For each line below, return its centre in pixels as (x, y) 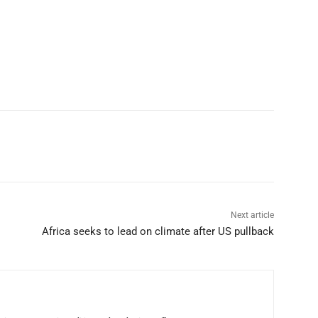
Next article (252, 215)
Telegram (243, 146)
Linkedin (74, 146)
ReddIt (158, 146)
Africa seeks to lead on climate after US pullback (158, 231)
